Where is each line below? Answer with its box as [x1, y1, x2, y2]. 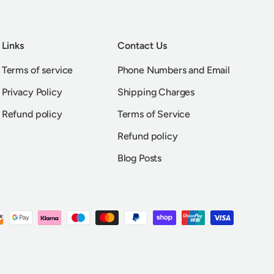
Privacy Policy [1, 86, 62, 98]
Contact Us [117, 39, 167, 51]
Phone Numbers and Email [117, 64, 230, 76]
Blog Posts [117, 152, 162, 164]
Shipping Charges [117, 86, 195, 98]
